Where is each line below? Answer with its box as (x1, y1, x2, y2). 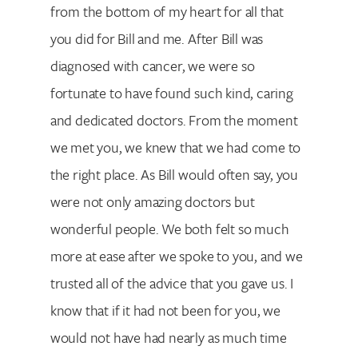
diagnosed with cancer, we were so (50, 54, 255, 76)
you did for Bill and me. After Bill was (50, 27, 264, 49)
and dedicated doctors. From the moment (50, 109, 298, 130)
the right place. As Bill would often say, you (50, 163, 299, 185)
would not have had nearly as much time (50, 326, 287, 348)
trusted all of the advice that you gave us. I (50, 272, 294, 293)
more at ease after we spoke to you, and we (50, 245, 303, 266)
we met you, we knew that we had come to (50, 136, 301, 157)
